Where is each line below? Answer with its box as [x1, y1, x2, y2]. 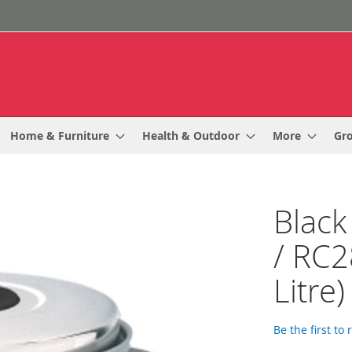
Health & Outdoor [142, 128, 240, 143]
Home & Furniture [10, 128, 109, 143]
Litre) [273, 269, 345, 312]
